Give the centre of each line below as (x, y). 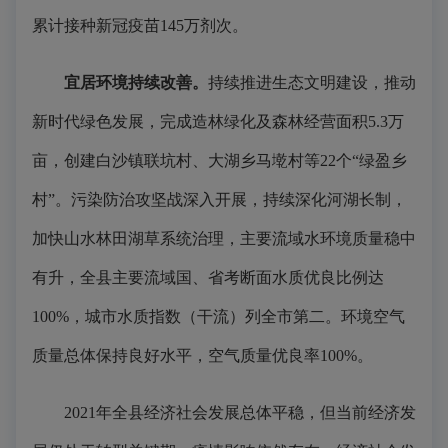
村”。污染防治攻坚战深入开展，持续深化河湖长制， (219, 199)
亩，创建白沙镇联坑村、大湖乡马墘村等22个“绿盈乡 (219, 160)
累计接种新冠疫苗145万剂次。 (140, 25)
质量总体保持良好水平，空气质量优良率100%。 (202, 355)
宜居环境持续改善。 (136, 82)
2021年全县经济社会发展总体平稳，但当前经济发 (224, 412)
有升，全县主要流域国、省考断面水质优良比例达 (208, 277)
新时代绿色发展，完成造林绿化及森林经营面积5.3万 (218, 121)
